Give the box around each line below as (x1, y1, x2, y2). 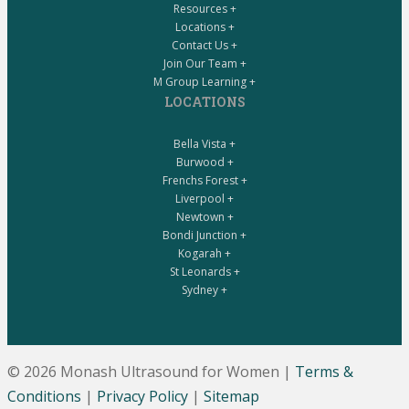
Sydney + (182, 282, 227, 299)
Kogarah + (178, 246, 231, 262)
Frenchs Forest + (162, 173, 247, 189)
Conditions (7, 386, 81, 407)
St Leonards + (169, 264, 240, 280)
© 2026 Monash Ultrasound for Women (7, 362, 283, 383)
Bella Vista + (173, 136, 236, 152)
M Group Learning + (153, 74, 256, 90)
